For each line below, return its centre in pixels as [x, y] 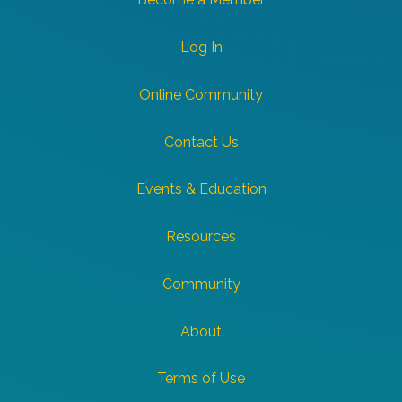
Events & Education [201, 189]
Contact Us [201, 143]
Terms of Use [201, 379]
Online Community [201, 95]
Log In [201, 48]
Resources [201, 237]
